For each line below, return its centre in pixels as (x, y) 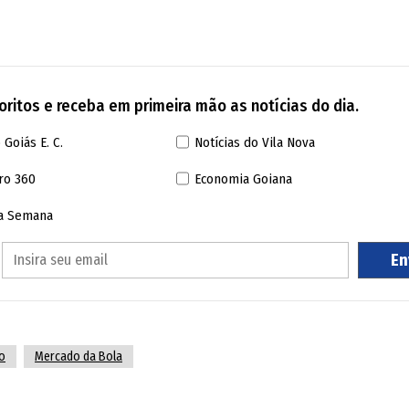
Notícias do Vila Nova (255, 142)
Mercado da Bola (79, 356)
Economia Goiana (244, 178)
